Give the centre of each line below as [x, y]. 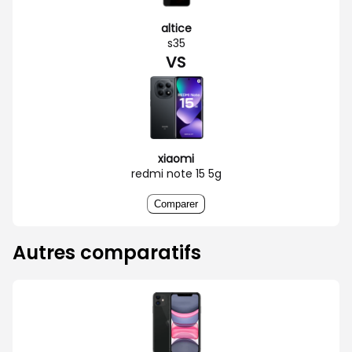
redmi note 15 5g [176, 173]
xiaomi [176, 158]
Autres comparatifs [107, 252]
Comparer [176, 203]
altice [176, 28]
